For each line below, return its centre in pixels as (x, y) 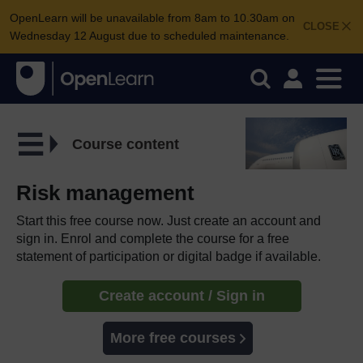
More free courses (173, 337)
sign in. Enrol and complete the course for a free (153, 238)
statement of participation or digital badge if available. (169, 256)
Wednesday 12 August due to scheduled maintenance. (149, 36)
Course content (125, 144)
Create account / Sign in (181, 295)
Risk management (105, 192)
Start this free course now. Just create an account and (169, 220)
